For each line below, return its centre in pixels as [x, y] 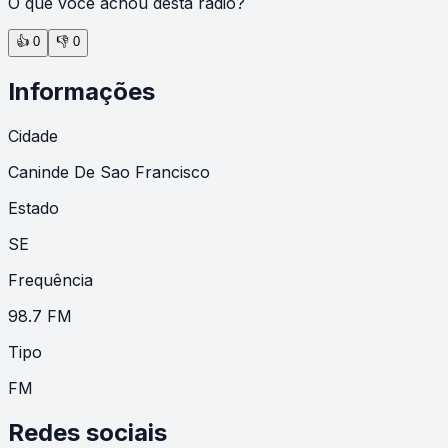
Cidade [33, 135]
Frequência [50, 279]
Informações [81, 91]
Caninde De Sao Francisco [109, 171]
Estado [33, 207]
